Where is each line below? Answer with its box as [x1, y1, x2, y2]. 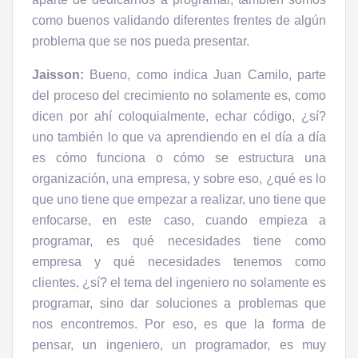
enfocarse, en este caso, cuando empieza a [32, 213, 326, 228]
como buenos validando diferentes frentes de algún [32, 13, 326, 28]
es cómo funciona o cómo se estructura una [32, 150, 326, 165]
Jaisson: [32, 67, 84, 82]
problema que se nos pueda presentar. [32, 34, 249, 49]
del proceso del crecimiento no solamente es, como [32, 88, 326, 103]
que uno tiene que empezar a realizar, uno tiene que [32, 192, 326, 207]
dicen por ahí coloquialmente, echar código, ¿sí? [32, 109, 326, 124]
